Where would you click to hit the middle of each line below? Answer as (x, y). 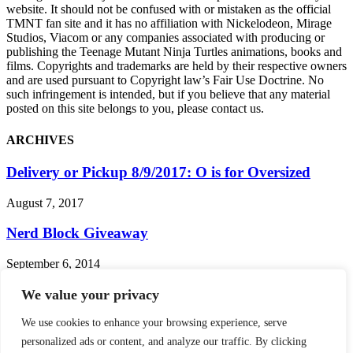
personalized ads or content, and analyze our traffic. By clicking (164, 342)
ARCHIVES (40, 139)
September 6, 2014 (53, 264)
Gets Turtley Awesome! (80, 311)
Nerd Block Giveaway (77, 233)
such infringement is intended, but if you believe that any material (168, 95)
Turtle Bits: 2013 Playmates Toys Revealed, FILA (165, 294)
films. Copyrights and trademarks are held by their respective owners (176, 66)
